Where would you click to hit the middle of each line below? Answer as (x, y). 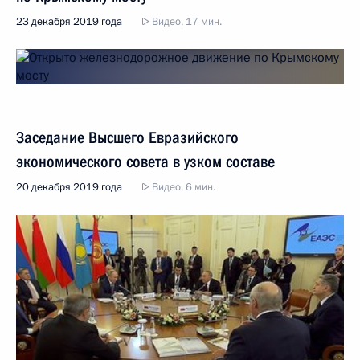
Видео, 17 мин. (186, 21)
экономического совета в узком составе (145, 161)
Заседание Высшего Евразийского (127, 137)
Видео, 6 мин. (182, 187)
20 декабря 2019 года (69, 187)
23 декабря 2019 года (69, 21)
